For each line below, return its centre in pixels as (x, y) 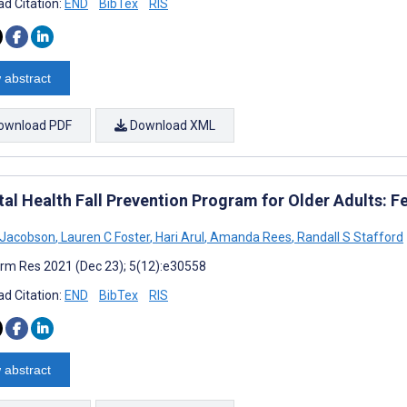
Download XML (171, 125)
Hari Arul (179, 237)
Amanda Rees (249, 237)
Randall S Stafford (349, 237)
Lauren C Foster (104, 237)
